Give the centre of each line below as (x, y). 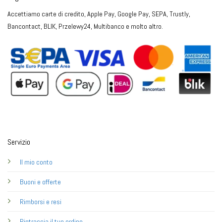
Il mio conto (36, 162)
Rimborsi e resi (40, 202)
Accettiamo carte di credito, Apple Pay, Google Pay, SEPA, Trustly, (99, 14)
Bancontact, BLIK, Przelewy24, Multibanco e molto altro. (85, 27)
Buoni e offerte (40, 182)
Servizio (19, 142)
